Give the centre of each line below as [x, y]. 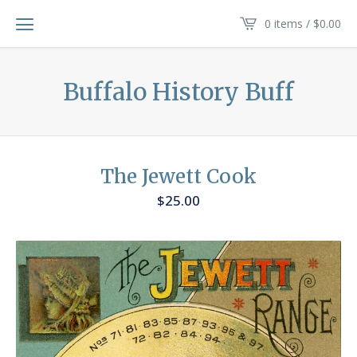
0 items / [289, 23]
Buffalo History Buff [178, 92]
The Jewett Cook [178, 177]
